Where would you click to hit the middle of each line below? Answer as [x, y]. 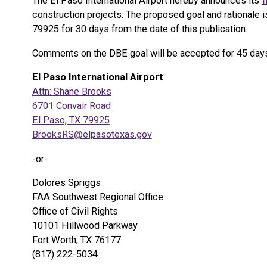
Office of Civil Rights [75, 212]
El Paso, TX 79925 [71, 120]
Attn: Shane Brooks [72, 92]
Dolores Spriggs [66, 183]
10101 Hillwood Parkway [85, 226]
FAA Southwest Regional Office [97, 197]
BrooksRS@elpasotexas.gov [92, 135]
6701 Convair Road [71, 106]
